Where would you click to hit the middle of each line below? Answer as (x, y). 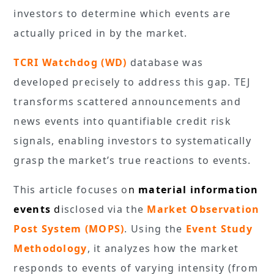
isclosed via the (104, 209)
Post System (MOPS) (69, 228)
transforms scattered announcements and (128, 101)
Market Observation (203, 209)
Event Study (219, 228)
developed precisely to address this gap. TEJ (132, 82)
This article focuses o (71, 189)
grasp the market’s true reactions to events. (132, 160)
